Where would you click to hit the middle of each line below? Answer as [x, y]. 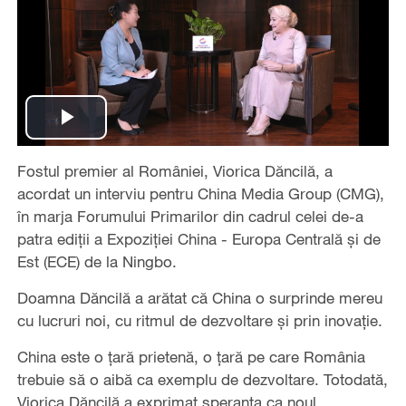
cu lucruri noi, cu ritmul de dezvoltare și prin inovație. [199, 320]
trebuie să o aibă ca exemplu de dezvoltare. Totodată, [202, 379]
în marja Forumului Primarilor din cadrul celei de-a [190, 216]
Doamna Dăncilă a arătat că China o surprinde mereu [199, 297]
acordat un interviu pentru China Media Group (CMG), [200, 193]
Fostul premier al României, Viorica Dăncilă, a [174, 170]
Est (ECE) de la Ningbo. [97, 261]
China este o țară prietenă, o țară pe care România [191, 356]
